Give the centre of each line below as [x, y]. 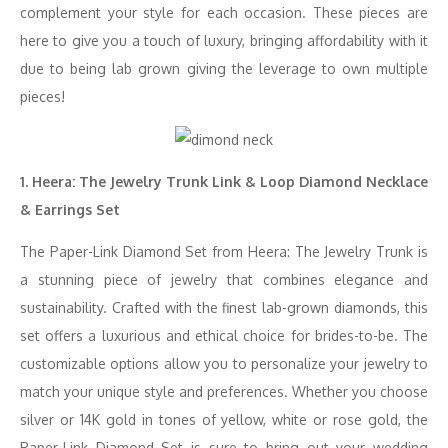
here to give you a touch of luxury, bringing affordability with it [224, 40]
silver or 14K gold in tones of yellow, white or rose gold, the [224, 419]
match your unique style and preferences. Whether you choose [224, 391]
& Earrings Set [70, 209]
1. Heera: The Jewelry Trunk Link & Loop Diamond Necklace [224, 181]
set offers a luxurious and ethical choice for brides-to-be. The [224, 335]
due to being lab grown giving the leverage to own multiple [224, 68]
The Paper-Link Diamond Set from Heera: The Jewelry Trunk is [224, 251]
